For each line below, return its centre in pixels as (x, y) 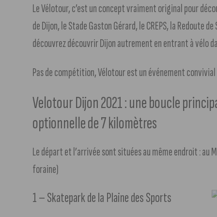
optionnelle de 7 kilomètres (95, 123)
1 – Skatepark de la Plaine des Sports (102, 198)
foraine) (46, 169)
